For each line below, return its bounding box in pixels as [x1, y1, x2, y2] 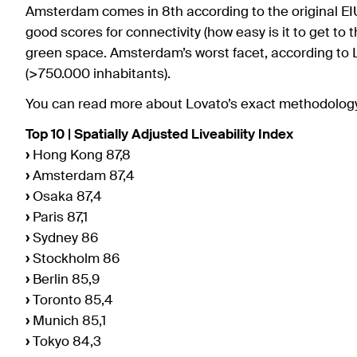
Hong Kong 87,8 [29, 148, 131, 163]
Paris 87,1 [29, 210, 88, 225]
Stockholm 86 [29, 252, 120, 266]
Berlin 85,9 [29, 273, 100, 287]
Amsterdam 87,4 [29, 169, 135, 183]
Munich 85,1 [29, 314, 106, 328]
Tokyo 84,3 [29, 335, 101, 349]
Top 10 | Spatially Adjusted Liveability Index [25, 127, 293, 142]
